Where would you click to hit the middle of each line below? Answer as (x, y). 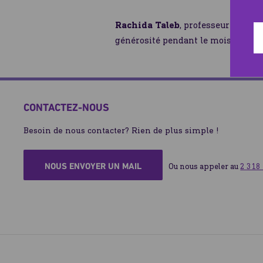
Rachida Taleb (147, 25)
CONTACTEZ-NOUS (67, 107)
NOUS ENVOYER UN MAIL (93, 166)
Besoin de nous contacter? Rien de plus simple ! (122, 131)
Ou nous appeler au (205, 167)
